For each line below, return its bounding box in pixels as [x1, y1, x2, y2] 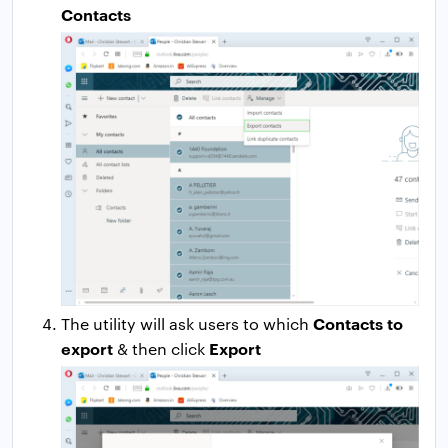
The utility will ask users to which [61, 313, 313, 335]
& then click [113, 338, 209, 360]
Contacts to [313, 312, 403, 335]
